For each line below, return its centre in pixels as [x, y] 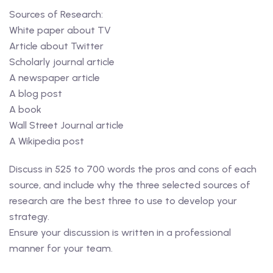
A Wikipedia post [47, 141]
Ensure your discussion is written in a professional [120, 232]
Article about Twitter [56, 46]
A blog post [36, 94]
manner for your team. [61, 248]
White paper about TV [60, 30]
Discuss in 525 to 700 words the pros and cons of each [133, 169]
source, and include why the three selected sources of [130, 185]
